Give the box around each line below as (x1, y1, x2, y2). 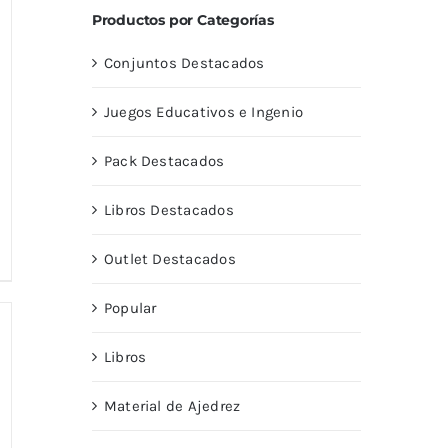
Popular (103, 298, 157, 317)
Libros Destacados (103, 200, 234, 219)
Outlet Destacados (103, 249, 236, 268)
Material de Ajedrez (103, 396, 241, 415)
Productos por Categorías (91, 10, 274, 29)
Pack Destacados (103, 151, 225, 170)
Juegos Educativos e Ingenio (103, 102, 303, 121)
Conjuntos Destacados (103, 53, 265, 72)
